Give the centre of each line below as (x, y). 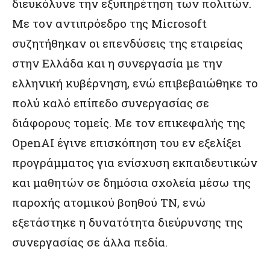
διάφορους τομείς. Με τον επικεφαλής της (129, 123)
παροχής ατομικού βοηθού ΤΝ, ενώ (109, 202)
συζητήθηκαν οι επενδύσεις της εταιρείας (127, 43)
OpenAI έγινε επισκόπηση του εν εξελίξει (127, 143)
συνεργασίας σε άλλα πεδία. (90, 242)
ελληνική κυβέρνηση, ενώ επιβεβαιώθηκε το (135, 83)
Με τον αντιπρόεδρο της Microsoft (109, 23)
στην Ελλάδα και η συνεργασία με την (117, 63)
